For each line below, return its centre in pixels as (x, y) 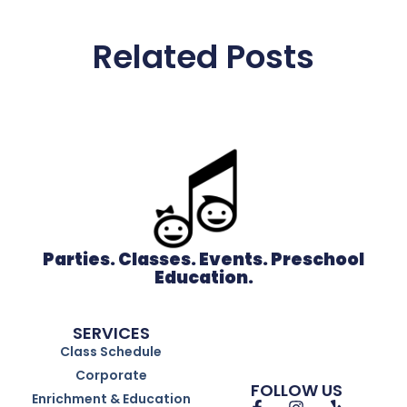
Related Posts (203, 57)
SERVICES (111, 333)
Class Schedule (111, 351)
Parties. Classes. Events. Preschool (203, 259)
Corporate (111, 375)
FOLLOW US (296, 391)
